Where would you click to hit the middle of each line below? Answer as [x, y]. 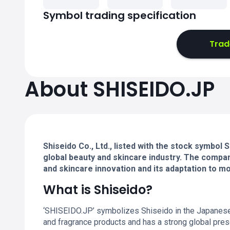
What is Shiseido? [98, 190]
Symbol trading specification [120, 15]
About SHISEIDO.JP [120, 89]
